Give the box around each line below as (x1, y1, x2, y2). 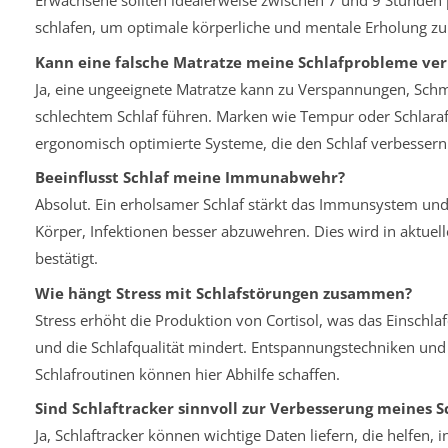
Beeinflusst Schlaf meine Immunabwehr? (34, 167, 345, 188)
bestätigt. (34, 248, 98, 269)
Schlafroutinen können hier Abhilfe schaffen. (34, 363, 340, 384)
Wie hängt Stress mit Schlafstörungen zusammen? (34, 282, 412, 303)
